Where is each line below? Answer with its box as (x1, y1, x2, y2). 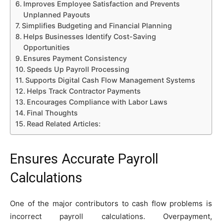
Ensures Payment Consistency (23, 54, 127, 62)
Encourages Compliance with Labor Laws (26, 97, 167, 106)
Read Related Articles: (26, 119, 101, 128)
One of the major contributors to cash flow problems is (10, 198, 212, 208)
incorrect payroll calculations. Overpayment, (10, 211, 212, 221)
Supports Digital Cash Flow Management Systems (25, 75, 195, 84)
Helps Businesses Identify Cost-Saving (23, 32, 156, 41)
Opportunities (23, 43, 70, 52)
